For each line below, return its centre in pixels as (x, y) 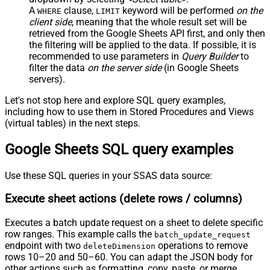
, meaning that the (111, 22)
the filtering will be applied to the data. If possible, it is (143, 45)
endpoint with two (44, 246)
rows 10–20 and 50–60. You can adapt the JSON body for (129, 257)
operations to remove (202, 246)
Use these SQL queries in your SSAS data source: (108, 175)
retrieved (47, 33)
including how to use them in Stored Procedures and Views (129, 111)
